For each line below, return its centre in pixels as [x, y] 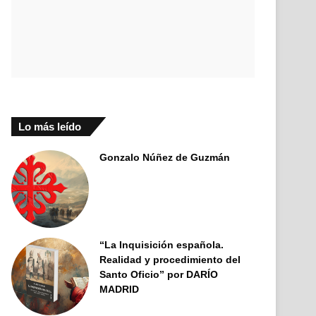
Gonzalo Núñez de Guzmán [165, 157]
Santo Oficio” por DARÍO [159, 274]
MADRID [120, 289]
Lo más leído [50, 127]
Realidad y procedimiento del [170, 260]
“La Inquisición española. [162, 245]
